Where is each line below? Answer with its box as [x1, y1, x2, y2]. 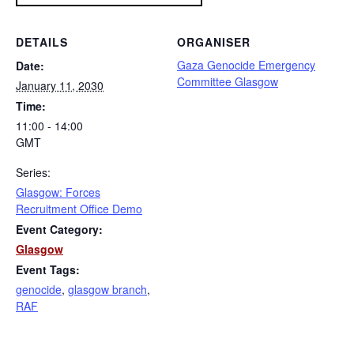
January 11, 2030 [16, 77, 104, 94]
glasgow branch [68, 281, 147, 298]
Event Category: [16, 221, 103, 238]
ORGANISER [177, 34, 250, 51]
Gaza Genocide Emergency [177, 57, 315, 73]
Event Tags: [16, 262, 80, 278]
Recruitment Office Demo [16, 201, 142, 217]
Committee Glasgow [177, 73, 278, 90]
